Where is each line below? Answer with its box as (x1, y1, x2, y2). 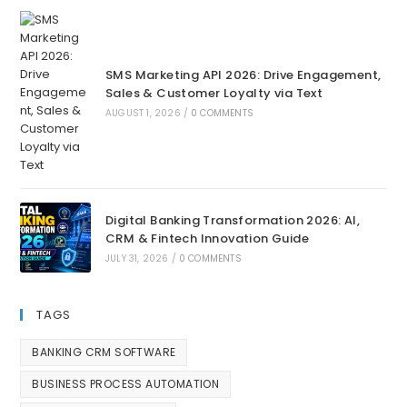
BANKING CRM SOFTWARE (32, 344, 176, 361)
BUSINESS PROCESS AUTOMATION (32, 376, 220, 392)
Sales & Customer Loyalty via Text (104, 84, 323, 102)
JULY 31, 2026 (104, 251, 169, 265)
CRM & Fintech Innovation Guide (104, 229, 309, 247)
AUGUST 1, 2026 (104, 106, 181, 120)
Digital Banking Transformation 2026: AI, (104, 211, 360, 229)
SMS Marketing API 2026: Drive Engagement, (104, 66, 382, 84)
